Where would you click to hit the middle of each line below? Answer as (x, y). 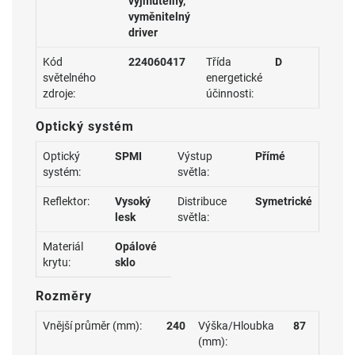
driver (143, 32)
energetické (234, 78)
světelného (69, 78)
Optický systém (85, 126)
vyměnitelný (159, 17)
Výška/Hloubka (236, 326)
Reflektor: (66, 201)
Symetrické (284, 201)
